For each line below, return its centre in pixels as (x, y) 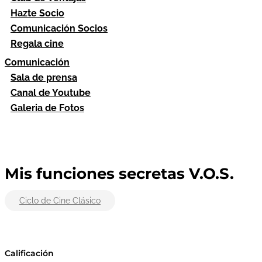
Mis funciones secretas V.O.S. (119, 174)
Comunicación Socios (59, 28)
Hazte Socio (37, 13)
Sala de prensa (44, 77)
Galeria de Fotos (47, 108)
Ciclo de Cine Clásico (60, 200)
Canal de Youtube (51, 93)
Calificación (29, 253)
